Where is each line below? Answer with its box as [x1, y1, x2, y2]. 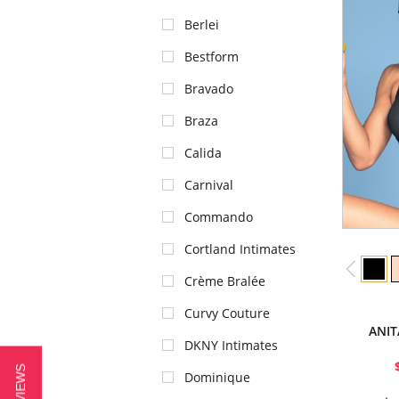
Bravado [184, 80, 233, 97]
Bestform [184, 48, 239, 65]
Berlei [184, 16, 219, 33]
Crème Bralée [184, 273, 265, 289]
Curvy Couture [184, 305, 270, 322]
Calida [184, 144, 222, 161]
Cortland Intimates [184, 240, 296, 257]
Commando [184, 208, 253, 225]
